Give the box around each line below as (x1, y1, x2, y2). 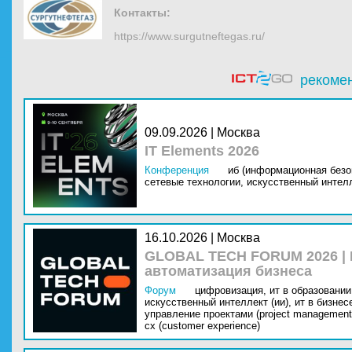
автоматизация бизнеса (145, 263, 312, 279)
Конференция (145, 164, 209, 176)
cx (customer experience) (145, 320, 260, 332)
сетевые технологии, (145, 176, 244, 188)
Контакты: (114, 6, 170, 19)
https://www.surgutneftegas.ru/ (114, 30, 265, 42)
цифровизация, (195, 284, 266, 296)
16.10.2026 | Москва (145, 231, 260, 244)
